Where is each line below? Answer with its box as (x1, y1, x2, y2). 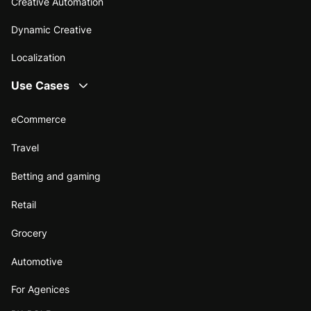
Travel (11, 141, 39, 153)
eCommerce (11, 112, 66, 125)
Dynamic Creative (11, 23, 92, 35)
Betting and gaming (11, 169, 101, 182)
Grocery (11, 226, 47, 239)
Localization (11, 51, 65, 63)
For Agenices (11, 283, 69, 295)
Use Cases (11, 78, 69, 92)
